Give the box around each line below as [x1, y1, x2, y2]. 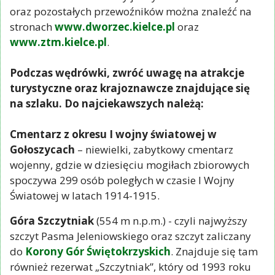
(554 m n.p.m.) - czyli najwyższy [94, 213, 247, 228]
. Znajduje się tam [171, 244, 258, 258]
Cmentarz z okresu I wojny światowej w [10, 126, 217, 141]
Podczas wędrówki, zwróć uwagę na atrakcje [10, 65, 244, 80]
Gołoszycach [10, 142, 75, 157]
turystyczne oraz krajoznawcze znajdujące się [10, 80, 250, 95]
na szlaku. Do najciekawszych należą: [10, 96, 204, 110]
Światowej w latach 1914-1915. [10, 188, 160, 203]
